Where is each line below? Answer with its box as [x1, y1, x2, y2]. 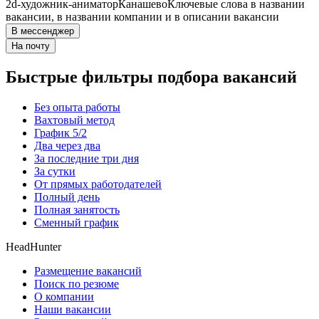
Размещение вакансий [34, 265, 142, 278]
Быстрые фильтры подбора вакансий [6, 68, 297, 87]
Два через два [34, 140, 100, 152]
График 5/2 [34, 127, 87, 140]
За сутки [34, 165, 75, 178]
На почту [11, 41, 50, 52]
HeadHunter [6, 241, 61, 253]
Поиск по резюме [34, 278, 119, 291]
